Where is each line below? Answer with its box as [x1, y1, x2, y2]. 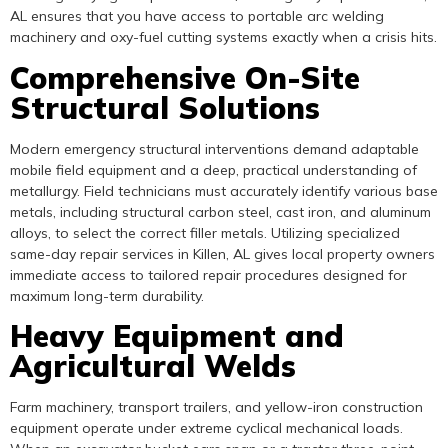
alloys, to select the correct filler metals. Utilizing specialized [10, 223, 400, 242]
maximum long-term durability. [10, 286, 204, 305]
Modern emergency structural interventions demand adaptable [10, 139, 419, 158]
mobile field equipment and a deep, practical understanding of [10, 160, 417, 179]
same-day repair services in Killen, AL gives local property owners [10, 244, 435, 263]
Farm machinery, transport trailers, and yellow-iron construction [10, 398, 423, 417]
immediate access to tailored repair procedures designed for [10, 265, 407, 284]
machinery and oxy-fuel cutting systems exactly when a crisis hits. [10, 28, 437, 47]
